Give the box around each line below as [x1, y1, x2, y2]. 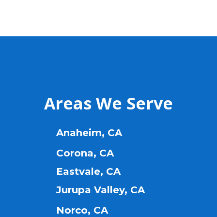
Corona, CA [56, 147, 114, 159]
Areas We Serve [44, 92, 173, 115]
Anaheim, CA [56, 127, 123, 139]
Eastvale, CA [56, 166, 121, 178]
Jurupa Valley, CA [56, 184, 145, 196]
